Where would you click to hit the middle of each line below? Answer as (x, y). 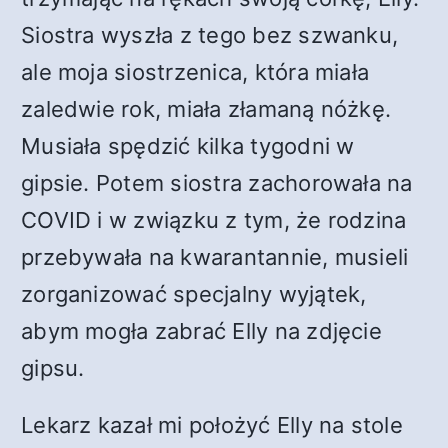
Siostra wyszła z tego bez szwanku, (210, 35)
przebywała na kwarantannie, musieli (215, 257)
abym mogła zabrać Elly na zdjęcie (201, 331)
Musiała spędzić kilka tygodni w (188, 146)
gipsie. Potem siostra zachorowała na (217, 183)
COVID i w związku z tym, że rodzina (214, 220)
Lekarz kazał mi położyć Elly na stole (212, 425)
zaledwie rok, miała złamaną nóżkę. (206, 109)
